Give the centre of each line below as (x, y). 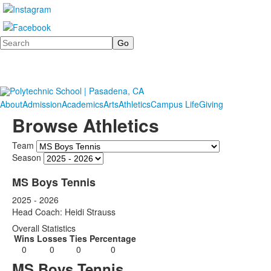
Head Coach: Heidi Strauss (64, 212)
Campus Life (175, 104)
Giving (211, 104)
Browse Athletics (86, 125)
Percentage (113, 238)
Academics (83, 104)
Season (27, 157)
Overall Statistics (44, 228)
